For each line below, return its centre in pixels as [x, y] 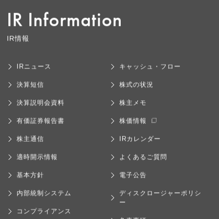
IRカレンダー [140, 140]
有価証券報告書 [41, 122]
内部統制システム [44, 195]
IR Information [65, 21]
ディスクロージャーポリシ [160, 195]
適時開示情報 [37, 158]
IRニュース [34, 68]
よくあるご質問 [143, 158]
